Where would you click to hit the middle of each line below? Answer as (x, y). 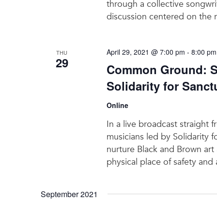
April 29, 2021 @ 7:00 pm (146, 52)
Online (117, 105)
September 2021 (69, 194)
